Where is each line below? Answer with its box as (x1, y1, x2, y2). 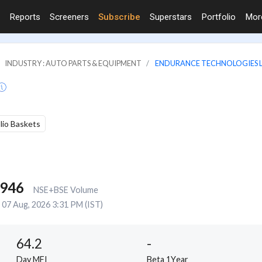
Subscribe (98, 11, 140, 22)
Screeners (50, 11, 89, 22)
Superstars (150, 11, 192, 22)
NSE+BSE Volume (33, 184, 98, 195)
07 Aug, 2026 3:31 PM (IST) (1, 199, 103, 209)
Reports (9, 11, 40, 22)
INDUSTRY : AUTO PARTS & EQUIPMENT (5, 58, 142, 68)
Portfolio (201, 11, 236, 22)
